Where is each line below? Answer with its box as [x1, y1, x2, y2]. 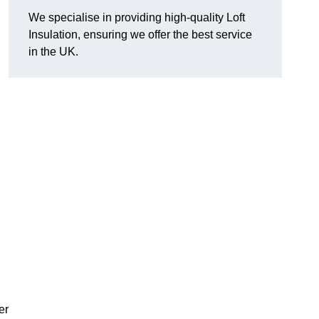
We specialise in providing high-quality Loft [28, 11, 245, 24]
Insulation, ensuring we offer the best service [28, 28, 252, 41]
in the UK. [28, 46, 78, 58]
